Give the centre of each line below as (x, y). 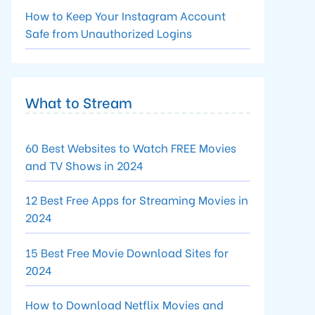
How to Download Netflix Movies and (124, 304)
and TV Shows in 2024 (84, 165)
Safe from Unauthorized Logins (109, 32)
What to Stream (79, 101)
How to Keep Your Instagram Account (126, 15)
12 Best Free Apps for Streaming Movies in (137, 199)
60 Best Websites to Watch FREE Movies (131, 147)
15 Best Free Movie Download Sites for (127, 252)
